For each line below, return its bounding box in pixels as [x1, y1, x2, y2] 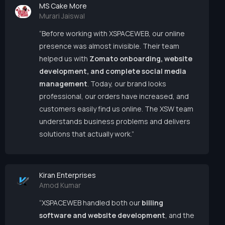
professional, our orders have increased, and [39, 91, 189, 101]
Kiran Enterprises [39, 170, 96, 180]
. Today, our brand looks [87, 79, 166, 89]
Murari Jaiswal [39, 11, 85, 21]
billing [142, 198, 163, 208]
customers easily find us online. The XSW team [39, 104, 193, 114]
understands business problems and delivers [39, 117, 190, 127]
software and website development [39, 210, 165, 220]
